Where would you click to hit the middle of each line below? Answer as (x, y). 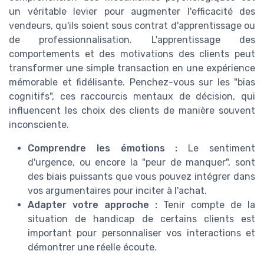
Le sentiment (222, 148)
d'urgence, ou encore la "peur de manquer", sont (141, 163)
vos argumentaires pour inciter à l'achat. (117, 191)
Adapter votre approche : (93, 205)
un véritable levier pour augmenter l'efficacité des (132, 12)
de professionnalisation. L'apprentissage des (132, 40)
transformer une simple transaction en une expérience (132, 68)
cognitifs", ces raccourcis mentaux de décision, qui (132, 97)
